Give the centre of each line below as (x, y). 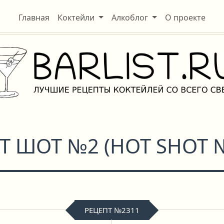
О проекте (185, 17)
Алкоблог (130, 17)
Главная (34, 17)
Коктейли (76, 17)
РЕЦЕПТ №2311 (112, 210)
